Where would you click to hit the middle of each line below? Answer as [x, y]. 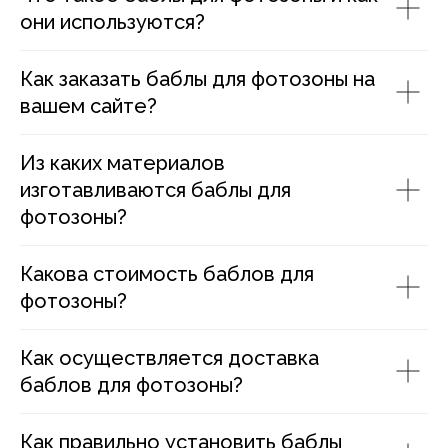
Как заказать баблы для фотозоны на [197, 78]
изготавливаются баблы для [155, 189]
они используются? [112, 21]
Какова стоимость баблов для [167, 273]
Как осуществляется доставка [169, 357]
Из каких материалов [122, 162]
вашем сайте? [88, 105]
